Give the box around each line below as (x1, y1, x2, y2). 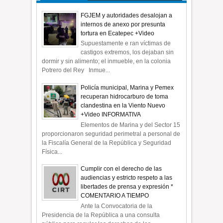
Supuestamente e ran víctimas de (81, 40, 171, 47)
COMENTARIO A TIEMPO (81, 192, 149, 200)
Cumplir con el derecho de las (81, 165, 162, 173)
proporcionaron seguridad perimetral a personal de (42, 130, 181, 137)
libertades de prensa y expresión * (81, 183, 174, 191)
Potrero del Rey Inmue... (42, 67, 111, 74)
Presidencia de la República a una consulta (42, 211, 160, 219)
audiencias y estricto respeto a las (81, 174, 173, 182)
